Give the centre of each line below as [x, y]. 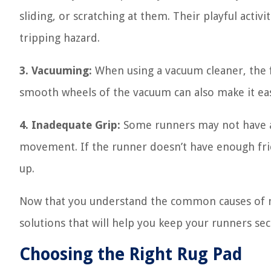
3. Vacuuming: [56, 70]
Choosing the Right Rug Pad [131, 254]
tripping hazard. [60, 38]
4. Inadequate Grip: [70, 125]
